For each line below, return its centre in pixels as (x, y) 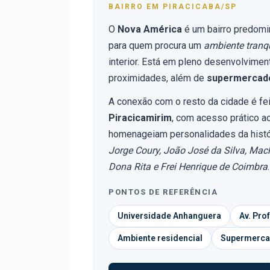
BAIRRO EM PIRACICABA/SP (173, 7)
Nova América (150, 29)
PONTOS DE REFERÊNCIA (163, 192)
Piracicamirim (140, 118)
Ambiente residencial (160, 238)
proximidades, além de (158, 78)
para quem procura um (156, 46)
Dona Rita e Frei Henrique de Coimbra (188, 167)
